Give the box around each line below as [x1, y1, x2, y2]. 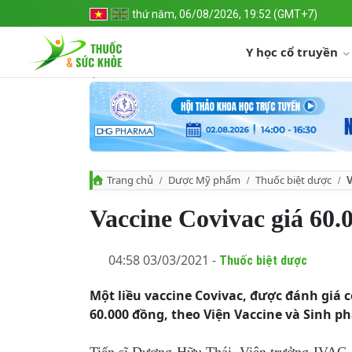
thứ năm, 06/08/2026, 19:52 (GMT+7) [132, 8, 317, 20]
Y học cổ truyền [246, 44, 341, 60]
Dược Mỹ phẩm [168, 173, 240, 188]
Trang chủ [107, 173, 153, 188]
